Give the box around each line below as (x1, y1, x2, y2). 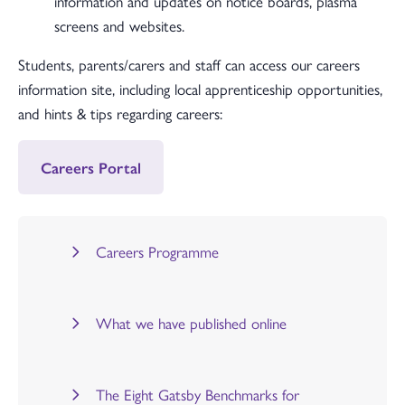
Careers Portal (41, 156, 141, 179)
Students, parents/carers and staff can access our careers (18, 53, 360, 76)
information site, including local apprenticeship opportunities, (18, 78, 382, 100)
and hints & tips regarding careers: (18, 102, 222, 125)
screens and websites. (54, 14, 184, 37)
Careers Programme (96, 240, 220, 263)
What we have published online (96, 312, 287, 334)
